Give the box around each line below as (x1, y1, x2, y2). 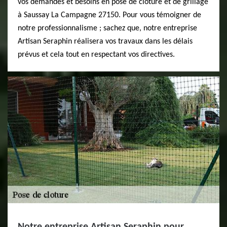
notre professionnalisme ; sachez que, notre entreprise (18, 24, 197, 32)
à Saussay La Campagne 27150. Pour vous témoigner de (18, 11, 201, 19)
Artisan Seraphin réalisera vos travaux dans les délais (18, 37, 193, 46)
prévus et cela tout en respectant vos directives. (18, 51, 175, 59)
